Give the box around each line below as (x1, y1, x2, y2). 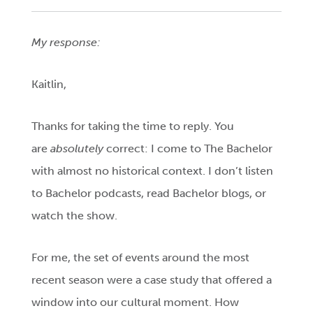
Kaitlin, (31, 78, 67, 92)
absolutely (50, 142, 107, 156)
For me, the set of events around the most (31, 251, 250, 265)
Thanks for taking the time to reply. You (31, 119, 235, 133)
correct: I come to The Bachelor (106, 142, 273, 156)
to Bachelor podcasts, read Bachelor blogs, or (31, 187, 267, 201)
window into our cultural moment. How (31, 296, 240, 310)
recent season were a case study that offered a (31, 273, 272, 287)
